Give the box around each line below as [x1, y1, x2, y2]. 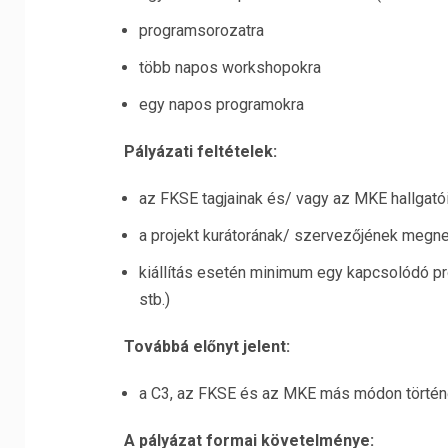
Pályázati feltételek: [123, 142, 277, 161]
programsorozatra [138, 21, 264, 40]
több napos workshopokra [138, 58, 321, 77]
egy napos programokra [138, 95, 304, 114]
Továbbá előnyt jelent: [123, 337, 290, 356]
